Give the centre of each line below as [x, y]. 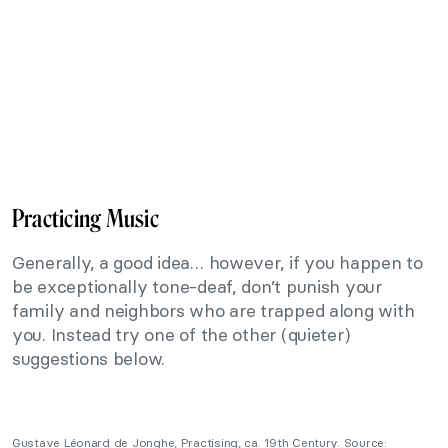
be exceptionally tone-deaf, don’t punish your [197, 287]
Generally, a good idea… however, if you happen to [217, 263]
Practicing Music [85, 219]
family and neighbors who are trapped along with [213, 311]
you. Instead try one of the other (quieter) [181, 335]
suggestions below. [89, 359]
